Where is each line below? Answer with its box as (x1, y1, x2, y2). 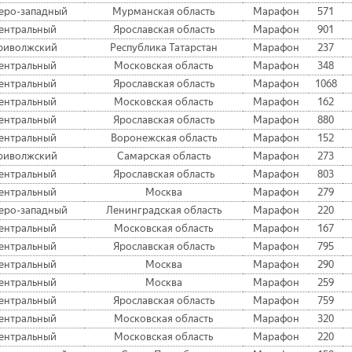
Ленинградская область (105, 204, 222, 217)
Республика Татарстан (109, 42, 218, 54)
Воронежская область (110, 132, 217, 145)
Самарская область (116, 150, 211, 163)
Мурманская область (112, 5, 214, 18)
